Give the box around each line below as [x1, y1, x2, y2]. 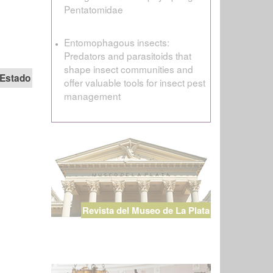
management [63, 88, 121, 102]
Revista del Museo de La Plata [82, 203, 210, 217]
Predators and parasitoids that [63, 48, 191, 62]
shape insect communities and [63, 62, 193, 76]
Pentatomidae [63, 2, 123, 16]
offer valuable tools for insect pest [63, 75, 205, 89]
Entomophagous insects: [63, 35, 169, 49]
